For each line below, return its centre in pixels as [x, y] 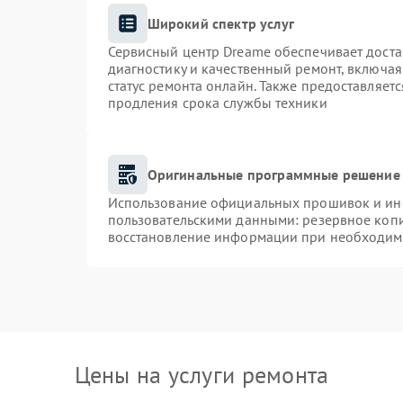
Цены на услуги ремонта [201, 375]
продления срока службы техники [217, 103]
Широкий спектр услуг [220, 23]
